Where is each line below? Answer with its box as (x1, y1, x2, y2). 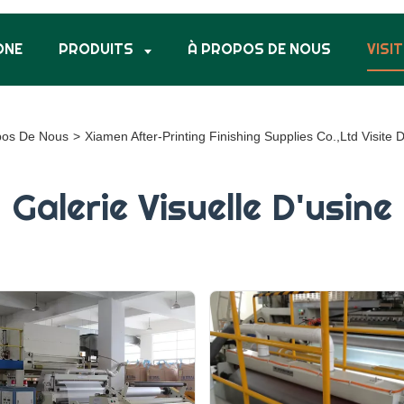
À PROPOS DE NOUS (187, 39, 331, 59)
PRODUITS (58, 39, 137, 59)
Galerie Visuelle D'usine (12, 184, 392, 230)
